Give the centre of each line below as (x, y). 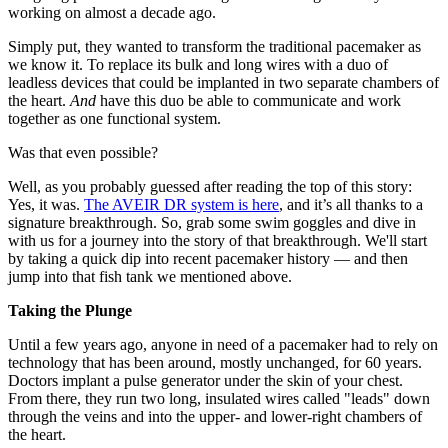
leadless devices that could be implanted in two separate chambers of (223, 82)
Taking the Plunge (70, 310)
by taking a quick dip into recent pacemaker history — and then (208, 258)
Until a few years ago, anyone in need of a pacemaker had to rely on (223, 344)
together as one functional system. (114, 118)
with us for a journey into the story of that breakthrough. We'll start (217, 240)
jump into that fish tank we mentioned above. (150, 276)
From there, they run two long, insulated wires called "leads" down (219, 398)
